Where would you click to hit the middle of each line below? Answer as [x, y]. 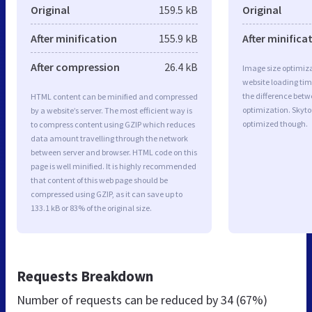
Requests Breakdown [85, 276]
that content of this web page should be [99, 180]
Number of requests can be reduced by [119, 299]
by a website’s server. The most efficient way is [111, 110]
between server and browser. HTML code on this [114, 152]
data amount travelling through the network [109, 138]
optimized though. [275, 123]
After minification [74, 38]
